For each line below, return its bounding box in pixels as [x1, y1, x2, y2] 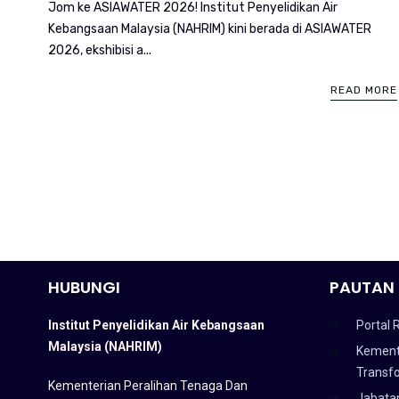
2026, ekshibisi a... [47, 42, 151, 58]
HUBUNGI [47, 275, 120, 298]
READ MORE [330, 83, 397, 96]
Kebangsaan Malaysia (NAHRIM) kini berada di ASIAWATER [47, 20, 371, 37]
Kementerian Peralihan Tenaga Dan [47, 378, 248, 393]
